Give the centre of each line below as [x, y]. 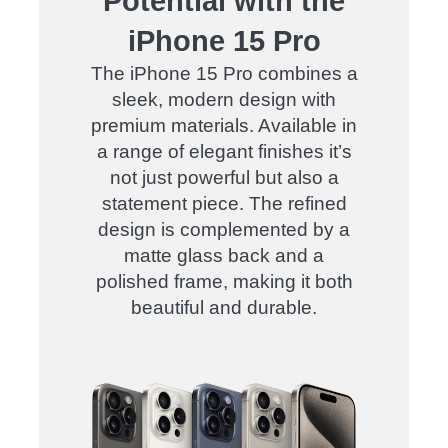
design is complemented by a [224, 229]
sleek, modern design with [224, 99]
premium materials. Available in [224, 125]
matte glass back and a [224, 255]
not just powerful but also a [224, 177]
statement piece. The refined [224, 203]
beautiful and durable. [224, 307]
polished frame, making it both [224, 281]
